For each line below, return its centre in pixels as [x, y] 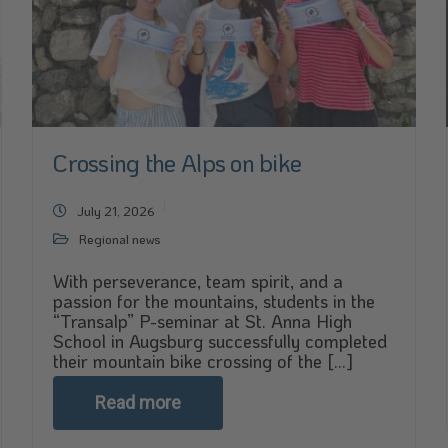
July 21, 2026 [116, 210]
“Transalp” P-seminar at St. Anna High [203, 321]
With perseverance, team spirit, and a [198, 281]
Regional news [120, 238]
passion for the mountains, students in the [214, 301]
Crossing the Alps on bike [177, 162]
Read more [138, 402]
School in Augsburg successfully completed [220, 341]
